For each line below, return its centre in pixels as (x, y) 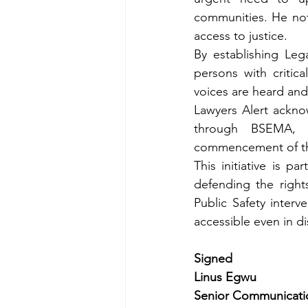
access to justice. (242, 36)
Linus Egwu (227, 277)
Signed (213, 258)
